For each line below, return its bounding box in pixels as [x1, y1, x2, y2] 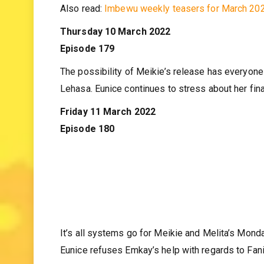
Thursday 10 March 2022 [60, 48, 171, 60]
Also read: [60, 25, 105, 37]
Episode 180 [60, 146, 115, 157]
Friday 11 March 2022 [60, 128, 156, 140]
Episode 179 [60, 65, 115, 77]
